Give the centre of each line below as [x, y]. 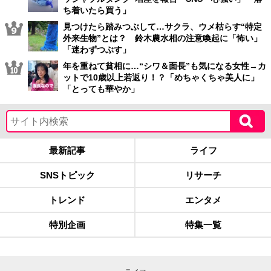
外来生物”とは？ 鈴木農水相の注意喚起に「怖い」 [162, 38]
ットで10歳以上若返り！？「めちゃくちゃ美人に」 [161, 77]
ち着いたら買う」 [97, 10]
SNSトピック [67, 175]
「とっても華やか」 [101, 89]
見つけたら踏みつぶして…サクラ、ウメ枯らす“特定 [162, 27]
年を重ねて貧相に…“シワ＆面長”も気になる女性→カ [165, 66]
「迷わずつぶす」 [97, 50]
